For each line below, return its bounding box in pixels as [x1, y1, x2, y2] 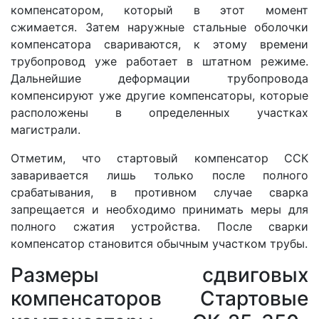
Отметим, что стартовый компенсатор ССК [11, 151, 308, 166]
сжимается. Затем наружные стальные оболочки [11, 20, 308, 35]
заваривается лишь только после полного [11, 168, 308, 183]
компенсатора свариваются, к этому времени [11, 37, 308, 52]
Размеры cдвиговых [11, 263, 308, 288]
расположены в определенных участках [11, 105, 308, 120]
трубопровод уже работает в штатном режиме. [11, 54, 308, 69]
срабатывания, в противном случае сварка [11, 185, 308, 200]
